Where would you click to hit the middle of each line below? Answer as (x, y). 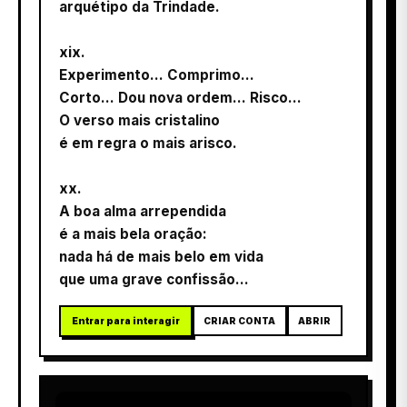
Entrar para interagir (126, 320)
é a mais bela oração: (133, 233)
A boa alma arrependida (143, 211)
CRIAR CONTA (240, 320)
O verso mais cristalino (139, 120)
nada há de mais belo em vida (161, 256)
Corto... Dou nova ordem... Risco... (180, 97)
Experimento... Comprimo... (157, 74)
